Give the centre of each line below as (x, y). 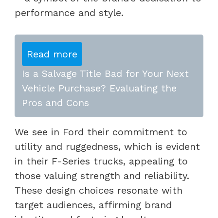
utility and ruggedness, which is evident (107, 146)
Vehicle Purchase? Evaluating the (99, 88)
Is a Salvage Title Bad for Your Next (105, 73)
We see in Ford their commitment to (101, 132)
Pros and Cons (55, 102)
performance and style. (69, 12)
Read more (52, 54)
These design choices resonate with (99, 190)
